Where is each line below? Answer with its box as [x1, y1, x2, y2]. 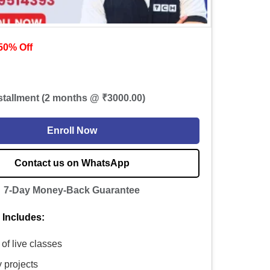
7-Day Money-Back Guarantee [4, 185, 140, 196]
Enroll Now [46, 125, 97, 136]
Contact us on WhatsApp [14, 158, 130, 169]
